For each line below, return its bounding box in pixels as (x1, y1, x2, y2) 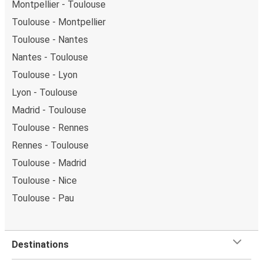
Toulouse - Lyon (12, 69, 77, 80)
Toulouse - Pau (12, 192, 74, 204)
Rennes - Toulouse (12, 139, 89, 151)
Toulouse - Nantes (12, 33, 88, 45)
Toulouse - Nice (12, 174, 77, 186)
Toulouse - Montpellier (12, 16, 106, 28)
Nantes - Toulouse (12, 51, 88, 63)
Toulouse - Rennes (12, 122, 89, 133)
